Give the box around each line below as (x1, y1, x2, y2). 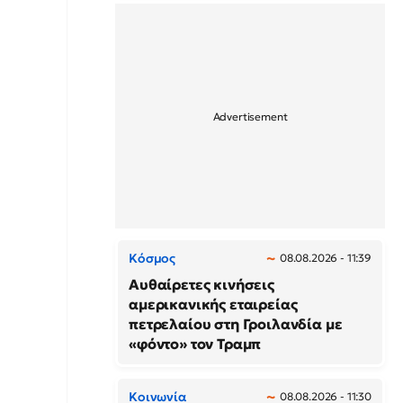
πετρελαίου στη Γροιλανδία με (129, 315, 343, 333)
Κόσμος (129, 250, 176, 266)
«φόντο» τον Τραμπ (129, 335, 262, 353)
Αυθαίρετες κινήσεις (129, 275, 274, 293)
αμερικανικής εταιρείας (129, 295, 298, 313)
